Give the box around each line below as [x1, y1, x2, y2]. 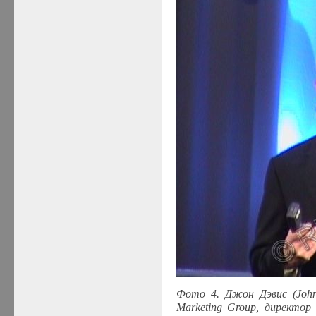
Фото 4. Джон [176, 287, 254, 300]
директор [265, 300, 312, 313]
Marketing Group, [176, 300, 265, 313]
